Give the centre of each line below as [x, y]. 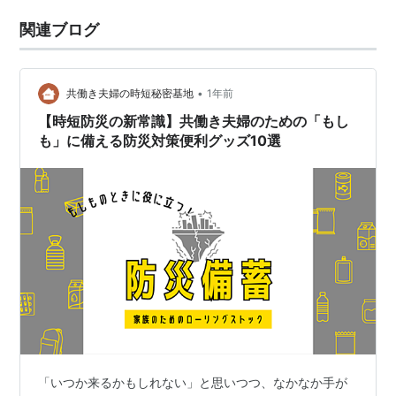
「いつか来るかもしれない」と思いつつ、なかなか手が [193, 382]
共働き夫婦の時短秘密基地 [130, 94]
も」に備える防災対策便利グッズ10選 [160, 141]
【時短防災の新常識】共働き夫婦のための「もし [194, 121]
